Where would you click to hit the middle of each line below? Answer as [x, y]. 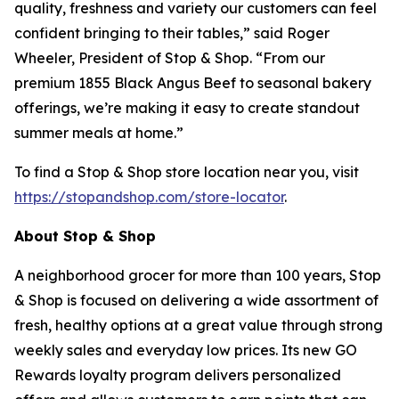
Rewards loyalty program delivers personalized [178, 375]
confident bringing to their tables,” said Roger [172, 33]
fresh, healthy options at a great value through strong [199, 325]
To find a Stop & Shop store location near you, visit [187, 172]
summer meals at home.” [99, 133]
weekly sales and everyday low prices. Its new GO [186, 350]
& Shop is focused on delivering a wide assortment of [196, 300]
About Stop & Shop [85, 236]
